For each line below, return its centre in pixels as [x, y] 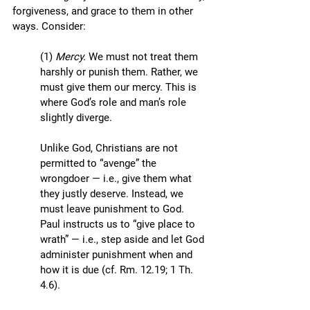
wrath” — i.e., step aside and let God [124, 239]
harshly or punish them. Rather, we [120, 72]
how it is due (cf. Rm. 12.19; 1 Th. [118, 270]
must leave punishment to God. [113, 209]
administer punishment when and [118, 255]
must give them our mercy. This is [120, 87]
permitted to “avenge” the [100, 163]
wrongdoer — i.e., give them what [117, 179]
